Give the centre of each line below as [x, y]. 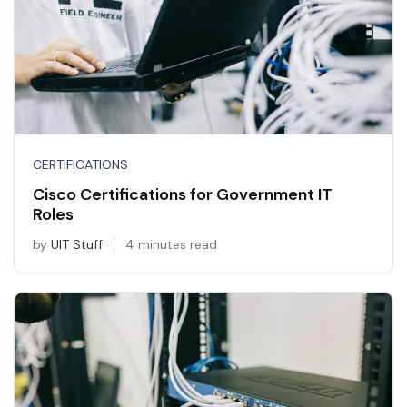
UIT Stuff [77, 244]
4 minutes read [171, 244]
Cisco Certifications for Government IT [183, 194]
